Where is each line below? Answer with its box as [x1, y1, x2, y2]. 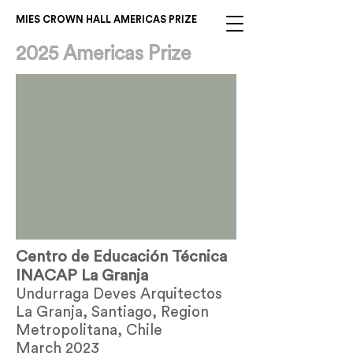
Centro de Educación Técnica [16, 249, 227, 265]
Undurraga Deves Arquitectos [16, 287, 222, 302]
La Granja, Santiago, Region [16, 305, 209, 320]
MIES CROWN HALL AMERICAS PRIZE [16, 15, 197, 24]
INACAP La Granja [16, 268, 148, 284]
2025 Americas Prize [16, 44, 191, 64]
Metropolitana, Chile [16, 323, 162, 338]
